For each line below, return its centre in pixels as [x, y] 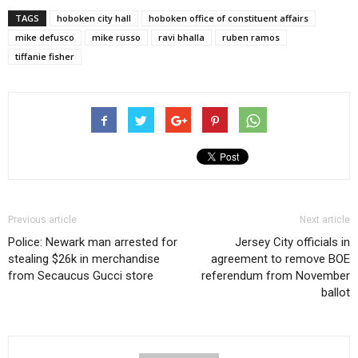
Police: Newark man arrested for [93, 243]
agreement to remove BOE [280, 259]
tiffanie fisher [45, 57]
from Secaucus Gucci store [81, 276]
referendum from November [276, 276]
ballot [336, 293]
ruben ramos [251, 38]
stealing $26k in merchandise [84, 259]
